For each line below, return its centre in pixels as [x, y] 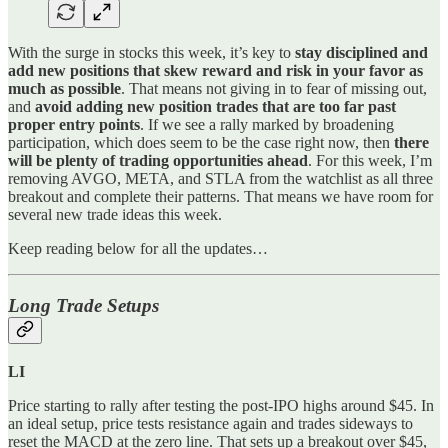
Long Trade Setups [83, 306]
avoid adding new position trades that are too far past [215, 107]
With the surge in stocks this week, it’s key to [151, 53]
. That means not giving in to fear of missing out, [274, 89]
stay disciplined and [361, 53]
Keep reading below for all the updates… [138, 249]
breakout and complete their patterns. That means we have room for [220, 197]
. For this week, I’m [370, 161]
